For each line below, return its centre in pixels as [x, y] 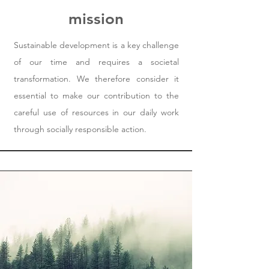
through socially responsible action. [80, 129]
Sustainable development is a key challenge [96, 45]
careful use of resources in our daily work [96, 112]
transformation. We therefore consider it [96, 79]
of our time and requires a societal [96, 62]
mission [96, 19]
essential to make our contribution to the [96, 95]
